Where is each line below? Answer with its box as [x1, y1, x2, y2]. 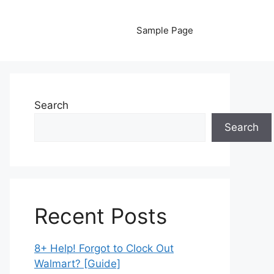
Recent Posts [34, 203, 167, 229]
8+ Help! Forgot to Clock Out [34, 242, 174, 254]
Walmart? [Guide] [34, 257, 120, 270]
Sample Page [136, 24, 193, 36]
